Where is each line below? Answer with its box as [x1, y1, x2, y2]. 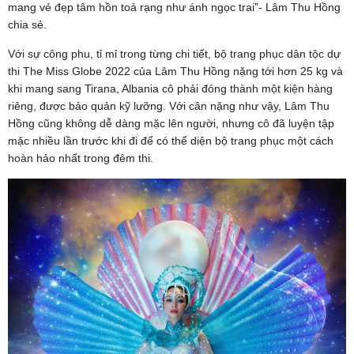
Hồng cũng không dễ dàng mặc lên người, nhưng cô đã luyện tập [8, 116, 334, 130]
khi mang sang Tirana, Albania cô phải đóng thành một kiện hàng [8, 81, 333, 95]
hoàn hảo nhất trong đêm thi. [8, 151, 153, 164]
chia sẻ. [8, 17, 47, 31]
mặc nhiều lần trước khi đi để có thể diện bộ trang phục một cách [8, 134, 333, 147]
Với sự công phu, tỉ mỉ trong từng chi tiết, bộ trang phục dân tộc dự [8, 47, 341, 60]
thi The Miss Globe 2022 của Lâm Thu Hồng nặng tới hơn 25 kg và [8, 64, 343, 77]
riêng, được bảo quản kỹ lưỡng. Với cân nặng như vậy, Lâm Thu [8, 99, 330, 112]
